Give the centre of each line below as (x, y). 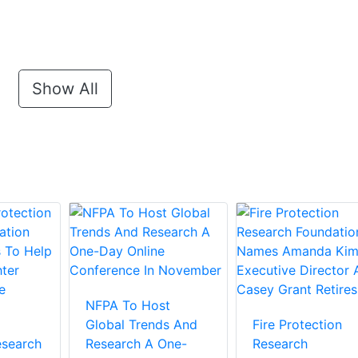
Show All (65, 89)
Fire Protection (297, 325)
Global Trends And (141, 325)
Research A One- (136, 344)
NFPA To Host (128, 306)
